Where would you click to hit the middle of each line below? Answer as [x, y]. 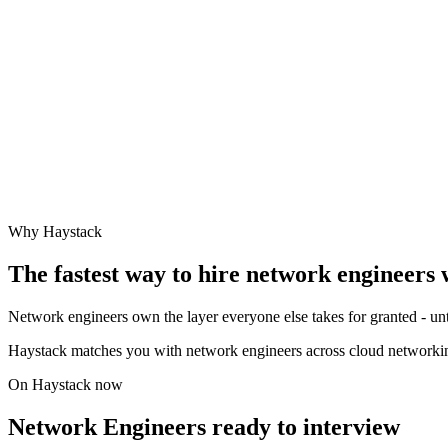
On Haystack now [65, 385]
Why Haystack [55, 232]
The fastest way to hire [127, 274]
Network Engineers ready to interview [204, 426]
